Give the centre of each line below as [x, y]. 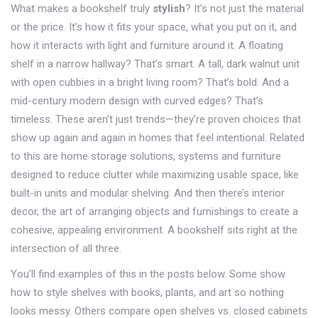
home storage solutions [117, 156]
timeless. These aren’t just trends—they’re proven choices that [156, 119]
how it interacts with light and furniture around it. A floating [147, 45]
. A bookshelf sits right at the [230, 230]
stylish [169, 9]
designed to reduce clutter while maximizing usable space [145, 175]
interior [268, 193]
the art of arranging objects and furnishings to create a [170, 212]
